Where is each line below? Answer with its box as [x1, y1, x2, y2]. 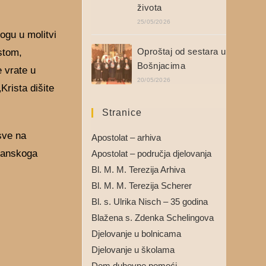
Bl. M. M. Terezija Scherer [91, 180, 192, 191]
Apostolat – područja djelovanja [91, 148, 211, 159]
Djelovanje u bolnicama [91, 229, 181, 239]
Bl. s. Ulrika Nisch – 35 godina [91, 197, 208, 207]
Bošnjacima [137, 61, 185, 71]
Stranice [102, 107, 142, 118]
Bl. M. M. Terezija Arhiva [91, 164, 185, 175]
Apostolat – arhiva [91, 132, 161, 142]
